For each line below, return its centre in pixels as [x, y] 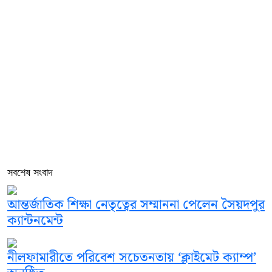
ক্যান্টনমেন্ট [35, 221]
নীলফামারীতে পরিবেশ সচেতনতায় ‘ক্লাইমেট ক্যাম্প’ [132, 258]
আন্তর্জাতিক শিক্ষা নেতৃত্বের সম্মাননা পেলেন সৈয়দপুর [136, 205]
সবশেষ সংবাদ [30, 173]
